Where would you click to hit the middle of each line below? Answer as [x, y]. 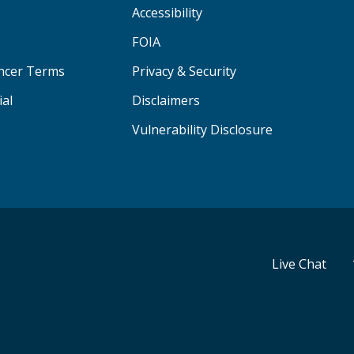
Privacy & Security [185, 72]
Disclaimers [166, 101]
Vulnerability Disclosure [203, 130]
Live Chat [299, 264]
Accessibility [168, 13]
